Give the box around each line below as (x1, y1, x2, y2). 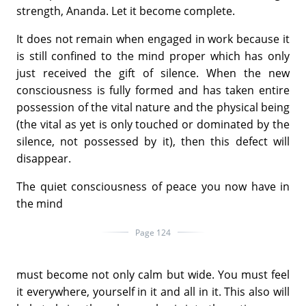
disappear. (16, 150, 71, 166)
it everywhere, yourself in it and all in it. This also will (16, 283, 290, 299)
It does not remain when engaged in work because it (16, 31, 290, 46)
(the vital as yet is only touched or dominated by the (16, 116, 290, 132)
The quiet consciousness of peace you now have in (16, 178, 290, 194)
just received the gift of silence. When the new (16, 65, 290, 81)
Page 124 (135, 226, 171, 238)
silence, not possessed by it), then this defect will (16, 133, 290, 149)
